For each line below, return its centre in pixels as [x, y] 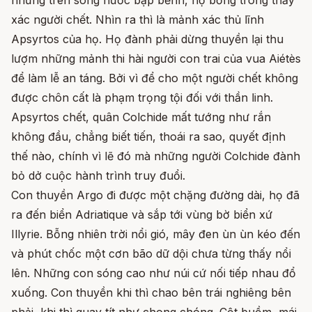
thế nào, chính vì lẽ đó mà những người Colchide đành [156, 156]
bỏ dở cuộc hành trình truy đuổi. [98, 176]
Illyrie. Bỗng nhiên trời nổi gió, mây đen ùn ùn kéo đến [156, 234]
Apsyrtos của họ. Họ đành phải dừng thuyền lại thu [147, 39]
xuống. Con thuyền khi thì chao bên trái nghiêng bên [151, 293]
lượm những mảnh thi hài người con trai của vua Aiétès [156, 59]
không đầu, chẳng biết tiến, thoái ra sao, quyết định [148, 137]
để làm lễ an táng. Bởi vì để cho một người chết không [155, 78]
